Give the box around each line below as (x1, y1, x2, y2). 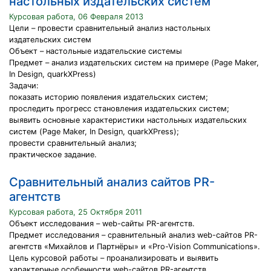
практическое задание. (9, 150, 97, 159)
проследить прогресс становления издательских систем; (9, 104, 229, 113)
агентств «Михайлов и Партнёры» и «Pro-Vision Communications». (9, 242, 260, 251)
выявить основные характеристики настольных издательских (9, 116, 247, 125)
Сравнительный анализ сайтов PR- (9, 175, 215, 189)
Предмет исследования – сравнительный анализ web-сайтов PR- (9, 230, 258, 240)
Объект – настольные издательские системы (9, 47, 182, 56)
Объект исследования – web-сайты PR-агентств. (9, 219, 195, 228)
